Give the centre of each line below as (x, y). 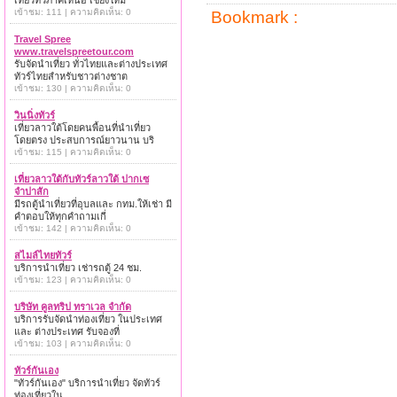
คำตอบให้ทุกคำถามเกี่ (60, 216)
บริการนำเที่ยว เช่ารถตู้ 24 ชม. (78, 268)
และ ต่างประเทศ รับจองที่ (67, 331)
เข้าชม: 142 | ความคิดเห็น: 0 (73, 228)
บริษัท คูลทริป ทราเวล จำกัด (73, 307)
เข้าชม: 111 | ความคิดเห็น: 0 (73, 12)
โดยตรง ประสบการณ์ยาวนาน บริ (84, 140)
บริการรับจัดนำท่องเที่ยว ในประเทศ (88, 319)
